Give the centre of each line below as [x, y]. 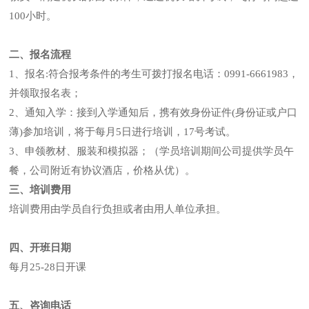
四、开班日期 [40, 248]
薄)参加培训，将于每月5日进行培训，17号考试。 [123, 132]
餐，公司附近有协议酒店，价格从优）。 [104, 170]
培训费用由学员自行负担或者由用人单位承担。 [118, 209]
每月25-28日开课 [48, 267]
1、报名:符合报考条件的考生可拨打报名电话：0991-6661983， [154, 74]
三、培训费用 [40, 190]
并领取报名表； [46, 93]
